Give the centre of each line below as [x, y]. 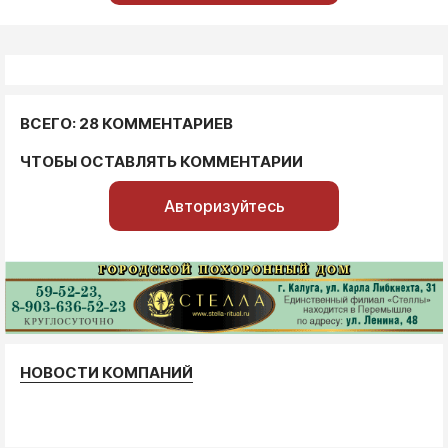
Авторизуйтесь [224, 205]
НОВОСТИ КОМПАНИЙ [106, 372]
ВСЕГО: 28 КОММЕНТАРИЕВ [126, 123]
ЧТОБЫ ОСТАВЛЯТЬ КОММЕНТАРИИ [161, 161]
